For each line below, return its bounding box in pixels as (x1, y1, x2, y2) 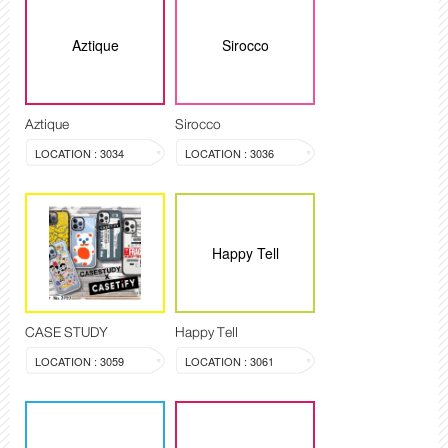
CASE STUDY (25, 320, 108, 345)
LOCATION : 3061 (185, 353, 274, 370)
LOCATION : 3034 (35, 145, 124, 162)
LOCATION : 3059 (35, 353, 124, 370)
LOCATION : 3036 (185, 145, 274, 162)
